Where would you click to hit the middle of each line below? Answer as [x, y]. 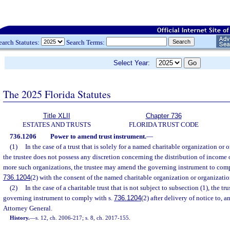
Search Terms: [85, 42]
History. [20, 218]
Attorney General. [28, 208]
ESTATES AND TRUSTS [56, 124]
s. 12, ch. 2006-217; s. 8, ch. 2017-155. [83, 218]
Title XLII [56, 116]
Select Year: [135, 63]
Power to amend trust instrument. [98, 136]
